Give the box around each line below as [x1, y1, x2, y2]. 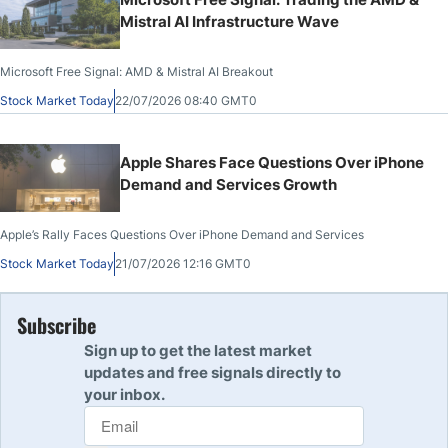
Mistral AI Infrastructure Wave [120, 11, 339, 31]
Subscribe [17, 309, 96, 340]
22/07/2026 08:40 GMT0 [115, 92, 257, 108]
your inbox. [84, 384, 165, 404]
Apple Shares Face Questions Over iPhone [120, 152, 424, 172]
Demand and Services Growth [120, 174, 337, 194]
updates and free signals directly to [84, 362, 341, 382]
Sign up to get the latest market [84, 340, 312, 360]
